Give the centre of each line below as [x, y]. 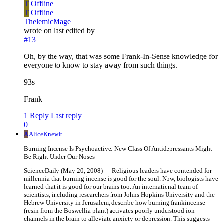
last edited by [74, 31]
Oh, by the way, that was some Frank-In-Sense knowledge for [121, 56]
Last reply [66, 116]
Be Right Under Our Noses [59, 157]
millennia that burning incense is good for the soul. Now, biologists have [121, 179]
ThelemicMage [47, 22]
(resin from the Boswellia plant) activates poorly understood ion [109, 211]
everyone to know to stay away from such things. [101, 65]
